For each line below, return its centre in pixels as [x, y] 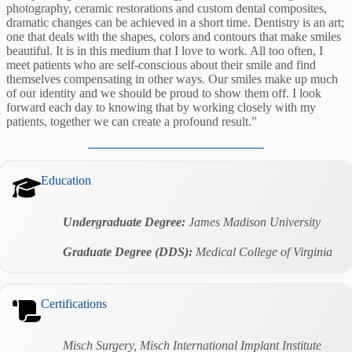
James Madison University [253, 222]
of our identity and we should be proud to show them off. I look [164, 93]
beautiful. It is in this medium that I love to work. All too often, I [165, 51]
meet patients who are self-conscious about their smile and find [161, 65]
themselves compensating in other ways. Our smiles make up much [172, 79]
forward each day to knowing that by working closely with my [161, 108]
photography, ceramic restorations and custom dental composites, [167, 9]
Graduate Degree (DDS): [128, 252]
